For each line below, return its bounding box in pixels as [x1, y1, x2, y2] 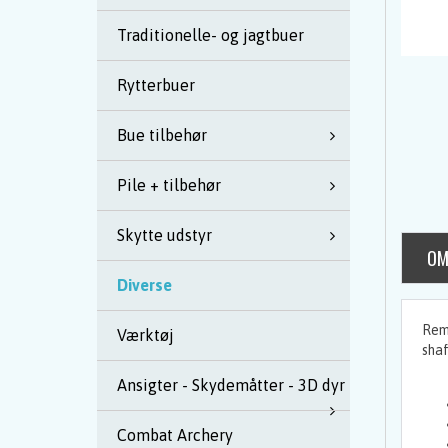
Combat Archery [117, 426, 233, 444]
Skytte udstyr [117, 226, 212, 244]
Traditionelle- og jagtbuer [117, 26, 304, 44]
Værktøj [117, 326, 174, 344]
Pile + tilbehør [117, 176, 221, 194]
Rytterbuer [117, 76, 195, 94]
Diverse [117, 276, 172, 294]
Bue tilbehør [117, 126, 207, 144]
